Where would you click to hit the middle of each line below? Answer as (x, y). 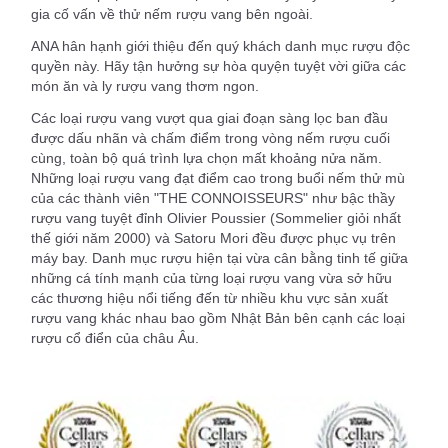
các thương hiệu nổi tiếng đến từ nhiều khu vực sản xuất (209, 298)
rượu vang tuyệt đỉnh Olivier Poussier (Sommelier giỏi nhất (216, 218)
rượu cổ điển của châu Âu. (115, 338)
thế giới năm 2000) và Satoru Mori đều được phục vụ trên (213, 238)
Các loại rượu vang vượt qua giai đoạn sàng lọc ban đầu (209, 118)
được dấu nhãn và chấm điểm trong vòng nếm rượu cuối (210, 138)
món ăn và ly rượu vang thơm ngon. (145, 86)
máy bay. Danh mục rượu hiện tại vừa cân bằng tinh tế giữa (219, 258)
